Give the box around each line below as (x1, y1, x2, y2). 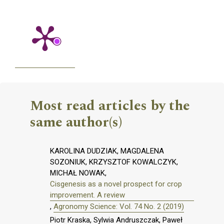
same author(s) (30, 111, 122, 133)
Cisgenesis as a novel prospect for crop (50, 179, 182, 188)
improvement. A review (50, 190, 125, 199)
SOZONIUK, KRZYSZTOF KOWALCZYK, (50, 157, 178, 166)
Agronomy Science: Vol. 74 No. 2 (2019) (53, 201, 184, 211)
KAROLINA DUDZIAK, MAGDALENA (50, 146, 164, 155)
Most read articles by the (30, 94, 190, 116)
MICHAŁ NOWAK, (50, 168, 106, 177)
